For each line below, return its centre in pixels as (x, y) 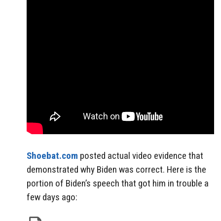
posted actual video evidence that (141, 156)
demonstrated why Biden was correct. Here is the (116, 170)
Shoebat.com (52, 156)
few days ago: (52, 197)
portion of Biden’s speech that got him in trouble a (118, 184)
